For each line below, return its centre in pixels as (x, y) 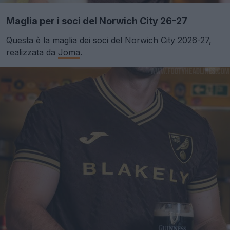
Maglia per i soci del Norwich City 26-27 (97, 21)
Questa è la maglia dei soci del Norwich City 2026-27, (109, 40)
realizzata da (32, 53)
